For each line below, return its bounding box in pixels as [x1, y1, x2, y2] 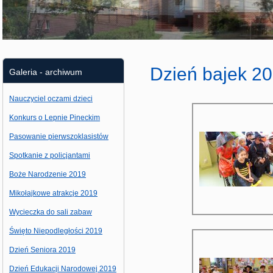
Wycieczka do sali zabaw [9, 208, 92, 216]
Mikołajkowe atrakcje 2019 [9, 189, 97, 197]
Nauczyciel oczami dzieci [9, 94, 93, 103]
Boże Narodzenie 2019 [9, 170, 86, 179]
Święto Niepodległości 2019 [9, 227, 102, 235]
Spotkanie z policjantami [9, 151, 90, 160]
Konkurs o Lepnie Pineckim [9, 113, 100, 122]
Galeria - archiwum [9, 67, 82, 77]
